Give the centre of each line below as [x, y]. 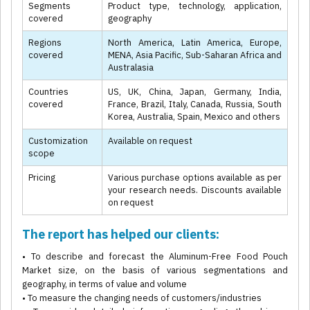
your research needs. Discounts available [195, 190]
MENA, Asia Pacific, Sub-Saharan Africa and [195, 55]
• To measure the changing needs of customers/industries [142, 298]
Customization [58, 141]
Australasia [131, 68]
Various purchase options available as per [195, 178]
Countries [48, 92]
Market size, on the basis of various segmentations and [155, 271]
